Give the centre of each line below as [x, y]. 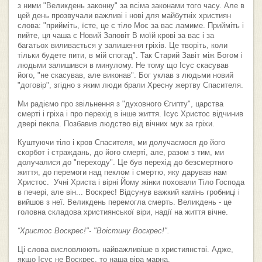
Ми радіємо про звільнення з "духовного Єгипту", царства [120, 104]
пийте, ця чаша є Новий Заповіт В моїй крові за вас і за [116, 36]
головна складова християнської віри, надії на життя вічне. [123, 213]
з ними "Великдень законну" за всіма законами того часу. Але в [131, 6]
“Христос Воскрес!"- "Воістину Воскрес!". [94, 231]
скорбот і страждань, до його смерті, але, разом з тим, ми [121, 153]
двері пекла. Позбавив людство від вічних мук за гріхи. [116, 124]
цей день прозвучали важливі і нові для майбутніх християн [124, 16]
